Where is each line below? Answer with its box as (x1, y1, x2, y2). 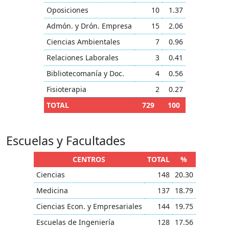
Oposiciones (46, 5, 88, 15)
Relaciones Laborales (46, 53, 119, 62)
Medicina (36, 186, 68, 195)
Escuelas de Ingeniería (36, 217, 114, 227)
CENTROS (73, 154, 105, 164)
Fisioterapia (46, 84, 86, 94)
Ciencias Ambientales (46, 37, 120, 47)
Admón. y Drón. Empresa (46, 21, 132, 31)
